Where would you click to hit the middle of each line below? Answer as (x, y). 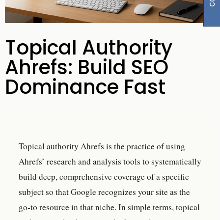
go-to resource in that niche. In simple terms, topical (109, 207)
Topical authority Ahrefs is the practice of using (102, 146)
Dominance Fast (85, 87)
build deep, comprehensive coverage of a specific (104, 176)
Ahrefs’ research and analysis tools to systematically (110, 161)
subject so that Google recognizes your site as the (104, 192)
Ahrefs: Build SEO (87, 68)
